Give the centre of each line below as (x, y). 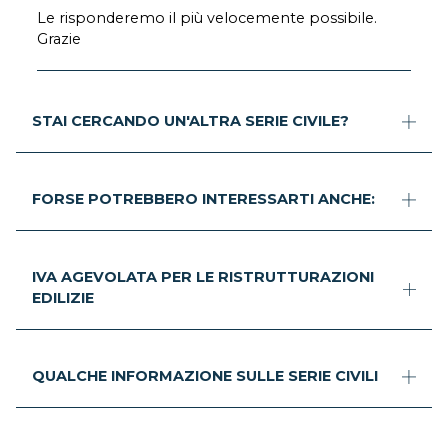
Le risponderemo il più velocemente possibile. (207, 18)
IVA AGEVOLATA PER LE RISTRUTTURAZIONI (203, 277)
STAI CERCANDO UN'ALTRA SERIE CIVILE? (190, 121)
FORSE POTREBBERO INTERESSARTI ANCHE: (203, 199)
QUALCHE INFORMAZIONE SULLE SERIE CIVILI (205, 376)
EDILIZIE (63, 298)
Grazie (59, 39)
